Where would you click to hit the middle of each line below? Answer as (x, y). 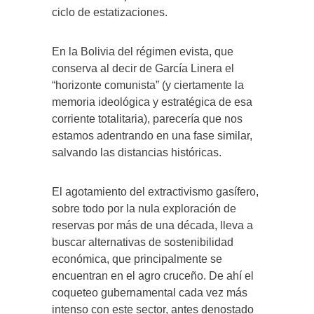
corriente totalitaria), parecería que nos (147, 118)
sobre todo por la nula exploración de (144, 208)
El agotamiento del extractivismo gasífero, (155, 191)
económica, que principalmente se (137, 259)
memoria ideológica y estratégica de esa (152, 102)
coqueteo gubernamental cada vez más (150, 292)
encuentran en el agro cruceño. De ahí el (153, 275)
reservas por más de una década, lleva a (152, 225)
